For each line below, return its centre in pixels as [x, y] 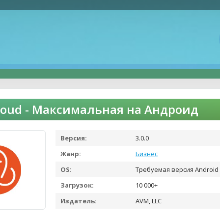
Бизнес [147, 154]
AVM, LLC [148, 201]
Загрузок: [77, 185]
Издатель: [79, 201]
